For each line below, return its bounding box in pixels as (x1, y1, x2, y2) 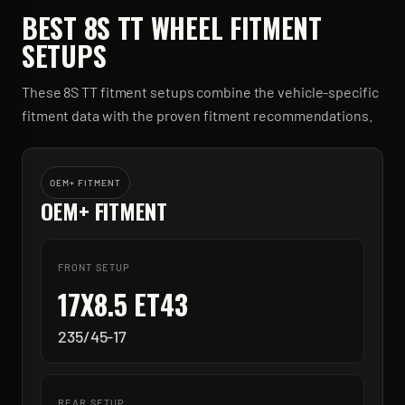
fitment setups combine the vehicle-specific (97, 83, 379, 100)
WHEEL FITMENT (144, 7, 322, 48)
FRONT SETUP (58, 261, 131, 273)
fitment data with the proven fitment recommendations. (22, 107, 372, 124)
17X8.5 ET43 (58, 284, 188, 325)
